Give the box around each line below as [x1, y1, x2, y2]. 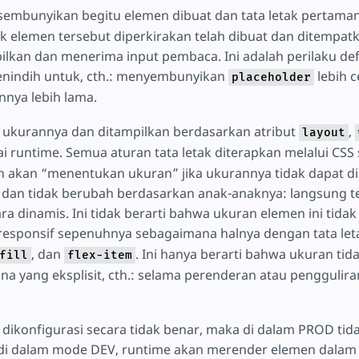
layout [301, 125, 345, 139]
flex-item [67, 248, 132, 262]
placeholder [231, 71, 311, 85]
